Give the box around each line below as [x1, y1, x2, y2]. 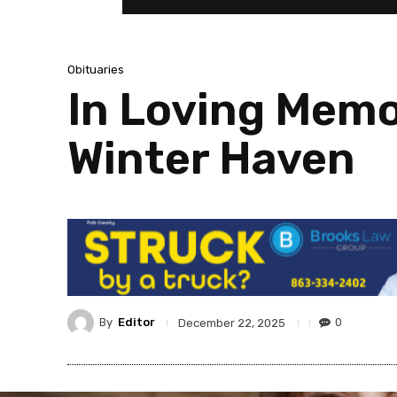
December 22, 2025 [178, 315, 285, 330]
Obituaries [67, 62, 124, 76]
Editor [118, 315, 155, 330]
